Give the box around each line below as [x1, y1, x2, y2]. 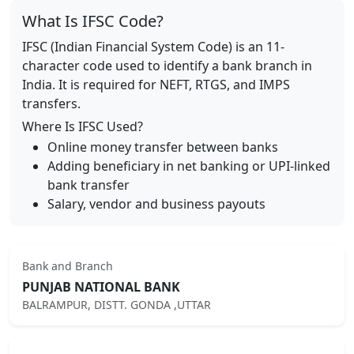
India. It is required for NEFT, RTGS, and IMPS [22, 76, 290, 93]
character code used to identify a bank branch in [22, 57, 312, 74]
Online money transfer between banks [47, 138, 278, 156]
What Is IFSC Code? [22, 10, 164, 32]
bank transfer [47, 176, 130, 194]
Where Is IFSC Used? [22, 118, 143, 135]
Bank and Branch [22, 258, 113, 273]
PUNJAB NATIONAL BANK [22, 278, 180, 296]
